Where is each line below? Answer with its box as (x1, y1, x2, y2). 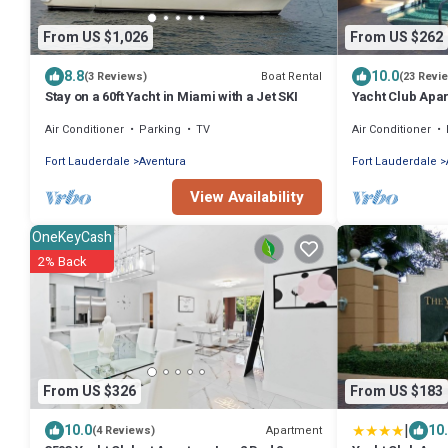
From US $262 (350, 26, 443, 48)
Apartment (266, 421, 322, 439)
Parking (139, 121, 181, 139)
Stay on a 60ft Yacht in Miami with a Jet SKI (45, 87, 298, 107)
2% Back (38, 252, 87, 272)
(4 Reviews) (92, 422, 155, 440)
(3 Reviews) (84, 68, 147, 86)
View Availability (190, 186, 304, 209)
